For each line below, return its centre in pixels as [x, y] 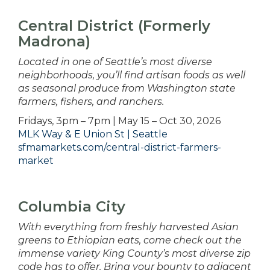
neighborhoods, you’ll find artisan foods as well [132, 75]
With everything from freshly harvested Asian [128, 227]
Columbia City [72, 207]
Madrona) [54, 42]
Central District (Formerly [114, 26]
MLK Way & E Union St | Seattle [93, 134]
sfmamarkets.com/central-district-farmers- [120, 148]
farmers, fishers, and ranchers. [91, 102]
